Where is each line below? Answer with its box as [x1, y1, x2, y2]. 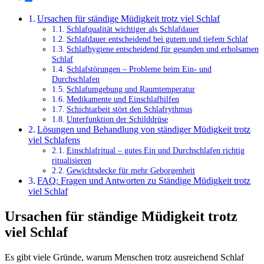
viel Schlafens [28, 134, 80, 145]
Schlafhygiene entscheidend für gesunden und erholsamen [66, 44, 259, 54]
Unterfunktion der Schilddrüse [66, 114, 168, 124]
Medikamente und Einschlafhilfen [66, 94, 179, 104]
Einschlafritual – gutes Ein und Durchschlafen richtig [66, 145, 245, 155]
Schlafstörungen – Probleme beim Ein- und [66, 64, 212, 74]
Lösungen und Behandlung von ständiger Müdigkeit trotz [37, 124, 251, 134]
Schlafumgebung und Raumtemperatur [66, 84, 195, 94]
